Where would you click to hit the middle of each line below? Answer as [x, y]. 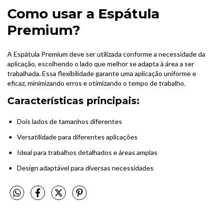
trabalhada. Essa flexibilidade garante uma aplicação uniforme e [102, 73]
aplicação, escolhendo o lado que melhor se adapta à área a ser [101, 64]
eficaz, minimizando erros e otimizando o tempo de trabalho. [96, 83]
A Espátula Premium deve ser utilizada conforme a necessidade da [106, 54]
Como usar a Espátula [83, 13]
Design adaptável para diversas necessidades [85, 168]
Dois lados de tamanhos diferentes [70, 121]
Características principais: [73, 101]
